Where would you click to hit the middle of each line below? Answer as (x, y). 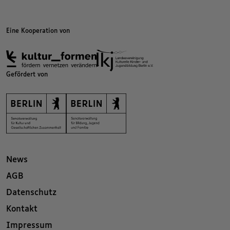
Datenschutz (31, 193)
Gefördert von (27, 75)
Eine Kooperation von (38, 31)
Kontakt (22, 209)
